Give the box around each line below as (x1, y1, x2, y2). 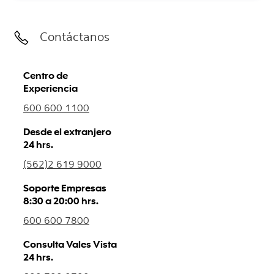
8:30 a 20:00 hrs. (23, 193, 98, 207)
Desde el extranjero (23, 124, 111, 138)
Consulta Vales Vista (23, 237, 117, 250)
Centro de (23, 68, 68, 81)
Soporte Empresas (23, 180, 106, 194)
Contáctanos (40, 31, 109, 44)
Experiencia (23, 81, 78, 94)
